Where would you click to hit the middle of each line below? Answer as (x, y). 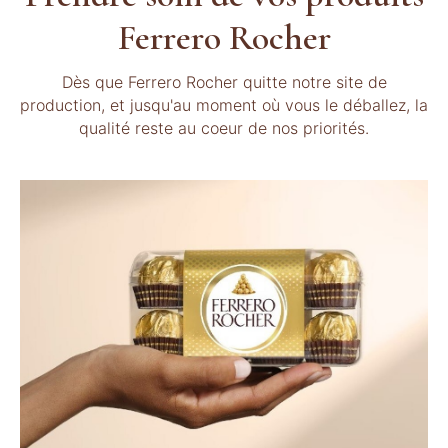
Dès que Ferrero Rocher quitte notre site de (224, 81)
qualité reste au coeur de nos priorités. (224, 127)
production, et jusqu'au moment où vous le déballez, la (224, 104)
